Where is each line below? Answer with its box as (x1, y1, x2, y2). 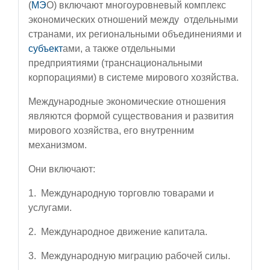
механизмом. (28, 139, 87, 150)
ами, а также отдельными (63, 43, 175, 54)
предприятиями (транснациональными (28, 57, 202, 68)
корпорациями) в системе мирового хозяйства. (28, 72, 239, 83)
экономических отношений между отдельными (28, 14, 238, 25)
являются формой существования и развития (28, 110, 234, 121)
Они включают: (28, 163, 95, 174)
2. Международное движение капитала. (28, 226, 207, 237)
